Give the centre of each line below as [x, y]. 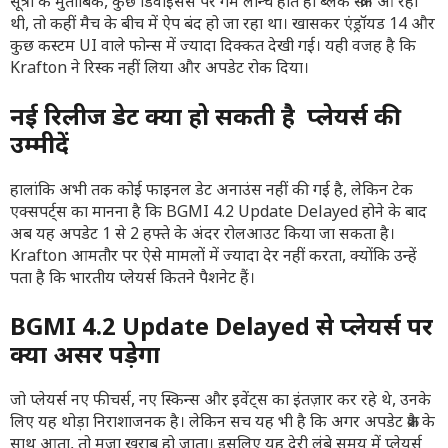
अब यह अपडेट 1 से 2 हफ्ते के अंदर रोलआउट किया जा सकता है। [202, 236]
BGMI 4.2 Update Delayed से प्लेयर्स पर [221, 329]
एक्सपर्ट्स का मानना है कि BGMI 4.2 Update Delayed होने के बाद [218, 214]
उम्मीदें [39, 147]
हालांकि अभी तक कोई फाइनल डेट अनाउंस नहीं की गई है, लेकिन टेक [211, 192]
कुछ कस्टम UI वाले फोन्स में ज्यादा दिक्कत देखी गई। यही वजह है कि [213, 48]
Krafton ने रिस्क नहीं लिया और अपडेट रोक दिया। [159, 70]
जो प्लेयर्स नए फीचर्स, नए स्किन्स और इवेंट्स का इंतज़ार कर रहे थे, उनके [220, 402]
